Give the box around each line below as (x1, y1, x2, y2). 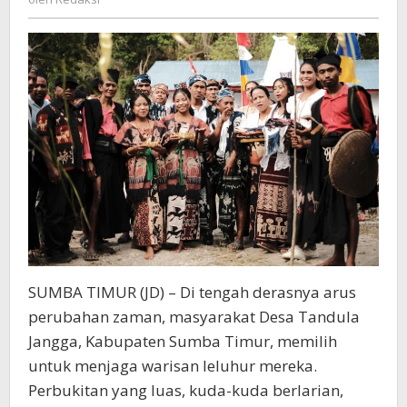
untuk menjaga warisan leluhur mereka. (28, 355, 317, 377)
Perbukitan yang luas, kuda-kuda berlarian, (28, 380, 343, 402)
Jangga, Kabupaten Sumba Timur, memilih (28, 331, 337, 352)
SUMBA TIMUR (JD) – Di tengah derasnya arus (28, 282, 356, 303)
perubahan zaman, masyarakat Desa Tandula (28, 306, 360, 328)
